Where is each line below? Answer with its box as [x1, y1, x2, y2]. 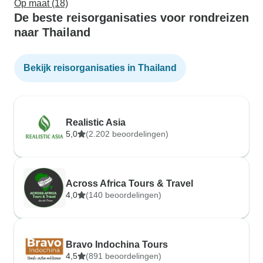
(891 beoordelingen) [86, 251, 161, 261]
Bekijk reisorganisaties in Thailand [23, 63, 177, 73]
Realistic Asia [66, 117, 126, 127]
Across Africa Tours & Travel [66, 178, 193, 188]
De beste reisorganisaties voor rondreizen [14, 11, 249, 24]
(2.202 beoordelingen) [86, 129, 168, 139]
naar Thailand [14, 26, 90, 39]
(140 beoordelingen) [86, 190, 161, 200]
